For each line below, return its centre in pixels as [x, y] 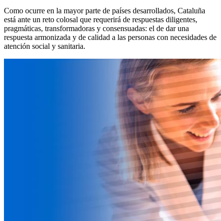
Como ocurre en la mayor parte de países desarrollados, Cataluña [105, 10]
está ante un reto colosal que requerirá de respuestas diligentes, [101, 19]
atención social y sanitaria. [45, 46]
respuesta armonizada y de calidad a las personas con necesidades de [110, 37]
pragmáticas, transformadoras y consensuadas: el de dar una [96, 28]
